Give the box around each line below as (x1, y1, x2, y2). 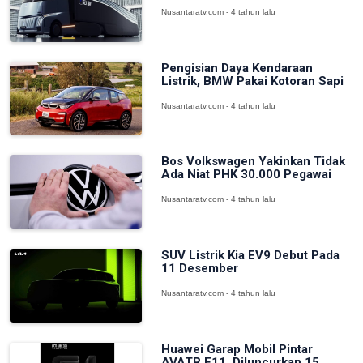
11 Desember (160, 260, 238, 275)
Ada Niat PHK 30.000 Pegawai (160, 167, 331, 182)
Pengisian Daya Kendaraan (160, 60, 313, 75)
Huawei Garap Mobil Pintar (160, 341, 313, 357)
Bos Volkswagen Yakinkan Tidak (160, 154, 345, 169)
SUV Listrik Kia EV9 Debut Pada (160, 247, 340, 263)
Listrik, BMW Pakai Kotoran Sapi (160, 73, 344, 88)
